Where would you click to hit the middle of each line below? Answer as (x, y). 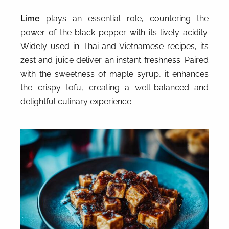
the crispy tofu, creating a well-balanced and (114, 87)
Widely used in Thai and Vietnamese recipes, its (114, 46)
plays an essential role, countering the (124, 18)
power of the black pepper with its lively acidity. (114, 32)
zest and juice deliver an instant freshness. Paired (114, 60)
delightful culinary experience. (77, 101)
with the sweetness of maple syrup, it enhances (114, 74)
